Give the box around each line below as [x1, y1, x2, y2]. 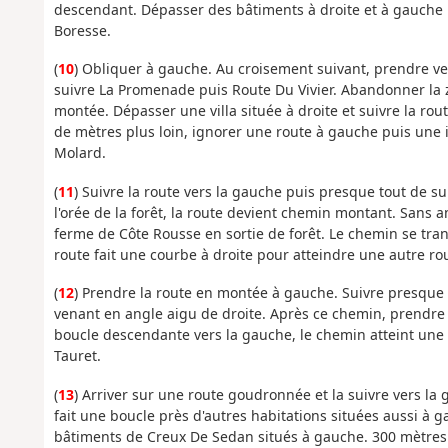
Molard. [53, 143, 106, 163]
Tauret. [53, 346, 101, 366]
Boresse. [53, 20, 111, 40]
